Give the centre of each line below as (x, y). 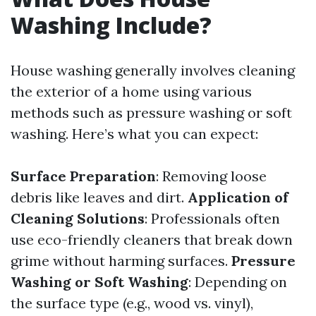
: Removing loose (211, 176)
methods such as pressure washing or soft (151, 113)
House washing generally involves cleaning (153, 70)
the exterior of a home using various (131, 91)
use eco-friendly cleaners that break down (152, 239)
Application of (238, 197)
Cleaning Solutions (78, 218)
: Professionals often (212, 218)
